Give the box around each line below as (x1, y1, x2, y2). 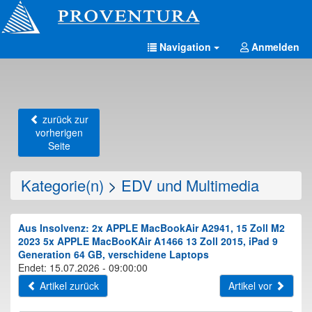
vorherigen (35, 125, 83, 139)
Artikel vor (228, 279, 275, 292)
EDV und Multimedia (121, 174, 259, 196)
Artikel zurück (37, 279, 99, 292)
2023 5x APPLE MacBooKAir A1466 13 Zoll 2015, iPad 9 (18, 234, 278, 248)
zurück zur (39, 112, 88, 126)
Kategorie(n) (21, 174, 104, 196)
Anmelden (249, 40, 299, 54)
